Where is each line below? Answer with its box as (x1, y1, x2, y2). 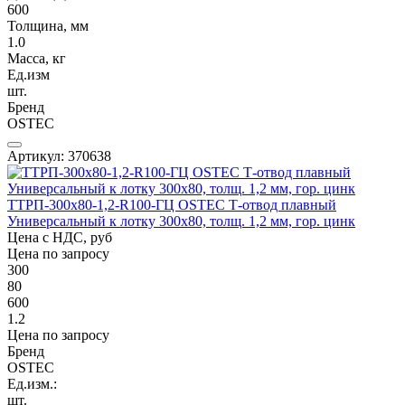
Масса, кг (7, 50, 66, 66)
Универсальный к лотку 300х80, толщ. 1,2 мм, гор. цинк (7, 212, 355, 229)
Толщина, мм (7, 17, 89, 33)
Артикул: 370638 (7, 147, 111, 164)
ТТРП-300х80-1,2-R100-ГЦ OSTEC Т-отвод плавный (7, 196, 336, 212)
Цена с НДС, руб (7, 229, 112, 245)
